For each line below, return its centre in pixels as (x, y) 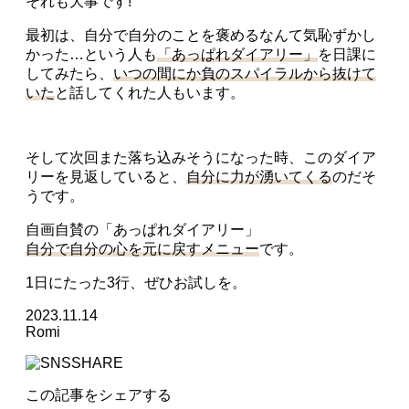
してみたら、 (69, 73)
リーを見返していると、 (106, 176)
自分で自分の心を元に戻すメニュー (142, 248)
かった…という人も (91, 54)
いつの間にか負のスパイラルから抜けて (245, 73)
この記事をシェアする (99, 394)
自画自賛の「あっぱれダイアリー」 (142, 229)
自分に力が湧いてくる (259, 176)
